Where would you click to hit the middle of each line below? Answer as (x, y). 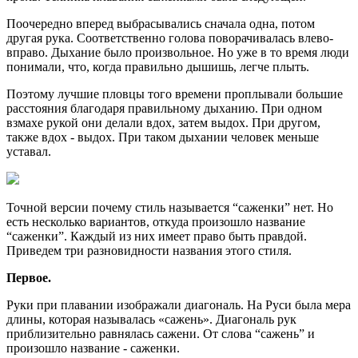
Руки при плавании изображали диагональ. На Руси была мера (179, 304)
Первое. (29, 277)
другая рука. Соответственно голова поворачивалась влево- (170, 38)
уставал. (29, 151)
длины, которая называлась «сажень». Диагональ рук (151, 319)
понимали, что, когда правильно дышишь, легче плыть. (158, 66)
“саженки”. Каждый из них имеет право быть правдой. (157, 236)
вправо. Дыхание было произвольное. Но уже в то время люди (178, 52)
